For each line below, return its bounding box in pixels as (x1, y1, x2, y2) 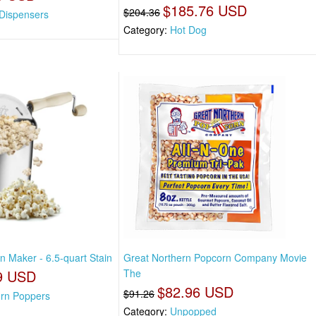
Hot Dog (170, 23, 207, 37)
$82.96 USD (157, 281, 234, 302)
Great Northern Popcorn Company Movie (123, 250, 308, 265)
